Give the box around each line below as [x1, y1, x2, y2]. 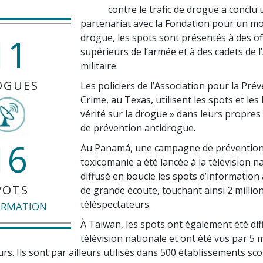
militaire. [80, 59, 118, 72]
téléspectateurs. [80, 197, 151, 211]
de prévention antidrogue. [80, 121, 195, 134]
